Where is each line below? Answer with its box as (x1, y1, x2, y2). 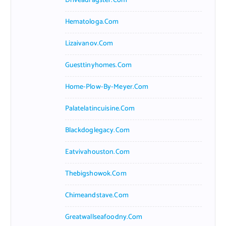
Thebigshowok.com (65, 167, 127, 180)
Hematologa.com (65, 16, 119, 28)
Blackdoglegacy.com (65, 124, 130, 136)
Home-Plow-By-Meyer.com (65, 81, 149, 93)
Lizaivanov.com (65, 37, 114, 49)
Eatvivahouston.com (65, 146, 130, 158)
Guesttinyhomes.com (65, 59, 132, 71)
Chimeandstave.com (65, 189, 129, 201)
